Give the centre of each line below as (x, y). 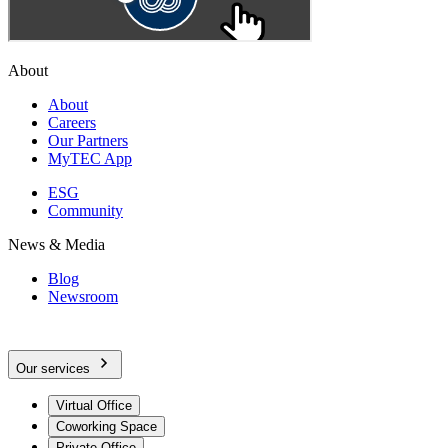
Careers (72, 122)
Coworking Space (106, 426)
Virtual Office (94, 405)
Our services (53, 368)
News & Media (56, 244)
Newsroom (83, 296)
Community (85, 210)
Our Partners (88, 140)
